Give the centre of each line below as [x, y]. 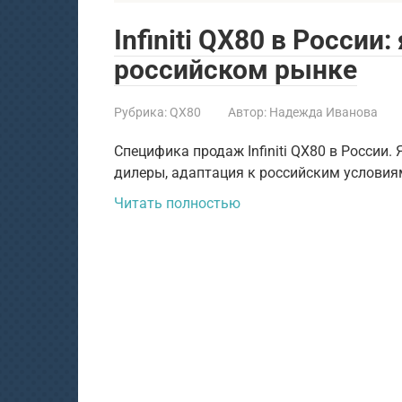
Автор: [247, 112]
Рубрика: [140, 112]
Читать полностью [177, 203]
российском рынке [236, 70]
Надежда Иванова [323, 112]
